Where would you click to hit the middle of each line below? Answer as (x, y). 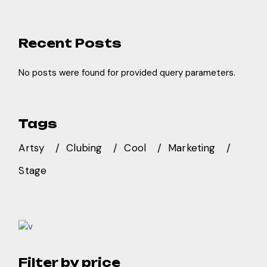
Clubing (84, 148)
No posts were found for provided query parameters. (127, 72)
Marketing (192, 148)
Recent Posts (70, 43)
